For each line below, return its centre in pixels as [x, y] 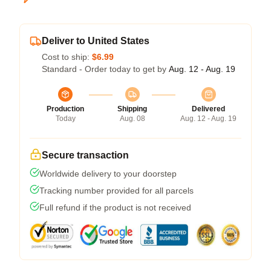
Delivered [208, 109]
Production [65, 109]
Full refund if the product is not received [115, 207]
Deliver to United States [96, 41]
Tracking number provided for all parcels [116, 191]
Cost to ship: [67, 57]
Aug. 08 [132, 119]
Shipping [132, 109]
